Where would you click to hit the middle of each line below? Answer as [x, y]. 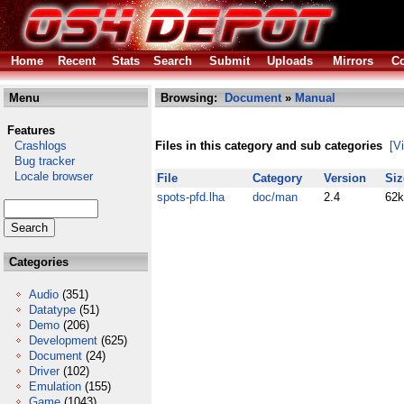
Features [31, 130]
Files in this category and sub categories [269, 146]
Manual [315, 98]
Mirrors [353, 61]
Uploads [290, 61]
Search [173, 61]
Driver [44, 371]
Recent [77, 61]
